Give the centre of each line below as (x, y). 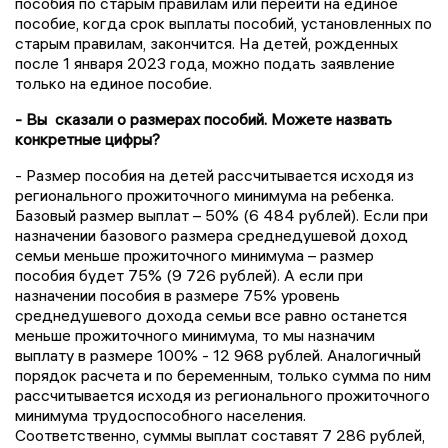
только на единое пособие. (115, 82)
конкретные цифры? (87, 138)
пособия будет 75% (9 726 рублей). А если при (189, 274)
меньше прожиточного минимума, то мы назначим (195, 334)
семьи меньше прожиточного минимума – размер (194, 254)
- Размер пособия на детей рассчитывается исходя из (214, 174)
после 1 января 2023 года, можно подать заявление (205, 62)
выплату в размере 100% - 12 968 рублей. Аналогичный (218, 354)
